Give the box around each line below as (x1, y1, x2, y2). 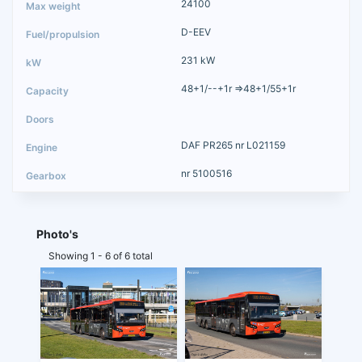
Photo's (36, 226, 78, 241)
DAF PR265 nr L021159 (181, 138, 285, 151)
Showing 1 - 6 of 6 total (48, 249, 153, 262)
